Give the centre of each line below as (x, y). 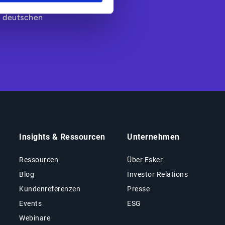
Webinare (35, 218)
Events (31, 203)
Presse (139, 189)
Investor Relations (158, 174)
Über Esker (145, 159)
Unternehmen (153, 137)
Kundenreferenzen (50, 189)
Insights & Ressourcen (62, 137)
